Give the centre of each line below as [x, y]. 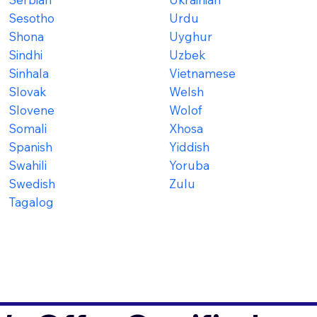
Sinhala [28, 73]
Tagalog [31, 202]
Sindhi [25, 54]
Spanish [30, 146]
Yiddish [189, 146]
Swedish [31, 183]
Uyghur [190, 36]
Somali [27, 128]
